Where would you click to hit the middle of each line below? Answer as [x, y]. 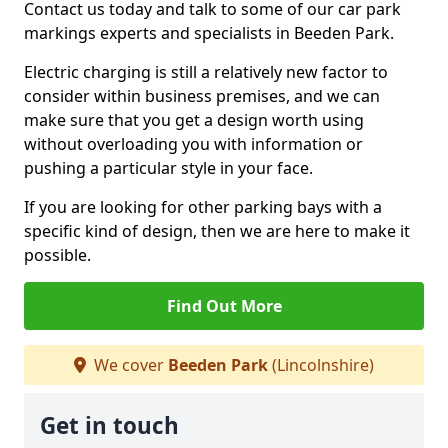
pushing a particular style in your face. [168, 168]
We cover [129, 365]
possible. [57, 255]
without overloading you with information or [193, 144]
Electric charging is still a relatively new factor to [206, 72]
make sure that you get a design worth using [194, 120]
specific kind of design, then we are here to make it [217, 231]
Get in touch [109, 425]
